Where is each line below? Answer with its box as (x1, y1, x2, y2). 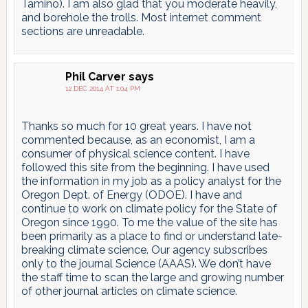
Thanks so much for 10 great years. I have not (21, 120, 252, 133)
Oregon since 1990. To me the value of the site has (21, 216, 278, 230)
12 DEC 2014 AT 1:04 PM (65, 85, 140, 93)
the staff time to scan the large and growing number (21, 271, 284, 285)
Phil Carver (65, 70, 126, 84)
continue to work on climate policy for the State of (21, 202, 277, 216)
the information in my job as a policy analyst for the (21, 175, 281, 188)
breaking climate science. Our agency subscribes (21, 243, 267, 257)
